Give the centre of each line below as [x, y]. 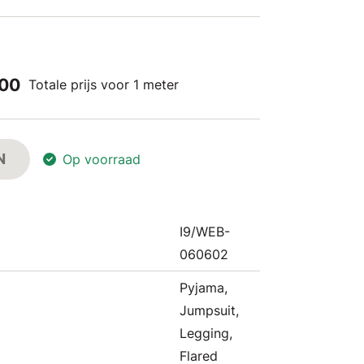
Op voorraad [102, 159]
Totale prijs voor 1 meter [104, 84]
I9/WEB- [205, 232]
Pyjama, [204, 288]
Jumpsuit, [209, 310]
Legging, [206, 333]
